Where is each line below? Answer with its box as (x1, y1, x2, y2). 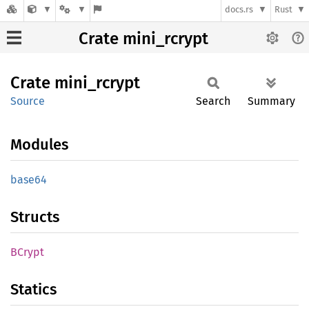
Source (10, 94, 45, 108)
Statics (10, 280, 57, 299)
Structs (10, 208, 59, 226)
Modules (10, 135, 68, 154)
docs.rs (225, 4, 254, 15)
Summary (248, 94, 295, 108)
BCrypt (10, 246, 44, 259)
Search (196, 94, 230, 108)
